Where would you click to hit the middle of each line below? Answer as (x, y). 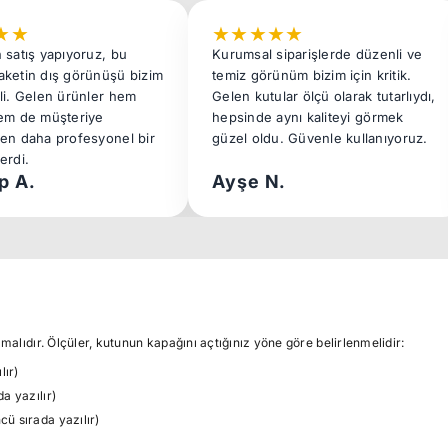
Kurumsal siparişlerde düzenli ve (317, 54)
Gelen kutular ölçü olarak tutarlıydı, (324, 96)
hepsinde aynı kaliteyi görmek (308, 117)
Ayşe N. (249, 181)
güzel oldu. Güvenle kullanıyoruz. (320, 138)
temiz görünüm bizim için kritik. (312, 75)
